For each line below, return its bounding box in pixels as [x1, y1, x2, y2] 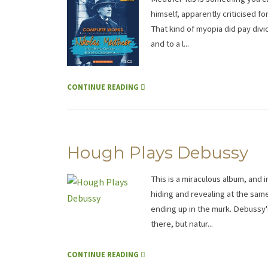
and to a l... [151, 38, 189, 49]
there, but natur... [151, 218, 213, 230]
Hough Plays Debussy [67, 142, 248, 163]
